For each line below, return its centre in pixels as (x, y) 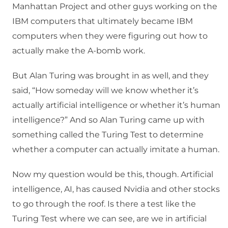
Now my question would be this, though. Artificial (113, 175)
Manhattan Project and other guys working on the (115, 7)
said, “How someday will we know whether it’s (105, 91)
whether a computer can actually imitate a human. (116, 150)
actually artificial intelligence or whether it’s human (116, 105)
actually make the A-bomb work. (79, 51)
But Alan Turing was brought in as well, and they (110, 76)
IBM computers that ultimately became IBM (103, 21)
